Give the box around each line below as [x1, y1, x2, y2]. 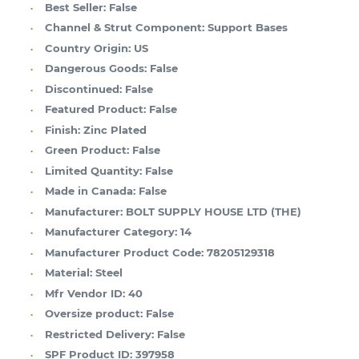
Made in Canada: [45, 184, 135, 198]
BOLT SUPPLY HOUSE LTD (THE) [126, 204, 301, 218]
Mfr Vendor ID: [45, 286, 125, 300]
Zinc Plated [83, 123, 147, 136]
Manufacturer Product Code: [45, 245, 204, 259]
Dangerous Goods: [45, 62, 147, 75]
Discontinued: [45, 82, 122, 95]
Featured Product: [45, 103, 146, 116]
